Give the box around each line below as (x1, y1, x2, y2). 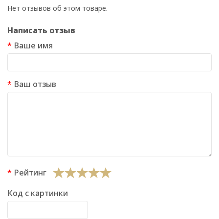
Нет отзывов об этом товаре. (7, 3, 108, 13)
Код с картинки (7, 188, 68, 199)
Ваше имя (14, 40, 53, 51)
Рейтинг (14, 167, 46, 178)
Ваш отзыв (14, 79, 56, 90)
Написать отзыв (7, 25, 75, 36)
